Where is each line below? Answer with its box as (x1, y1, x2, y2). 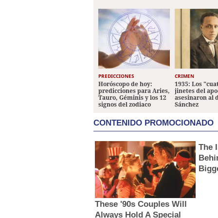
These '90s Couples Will (95, 199, 187, 209)
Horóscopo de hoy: (98, 80, 152, 89)
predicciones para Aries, (98, 87, 170, 95)
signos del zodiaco (98, 100, 151, 109)
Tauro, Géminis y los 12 (98, 93, 166, 102)
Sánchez (175, 100, 199, 109)
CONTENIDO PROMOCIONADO (93, 118, 214, 128)
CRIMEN (175, 73, 195, 80)
